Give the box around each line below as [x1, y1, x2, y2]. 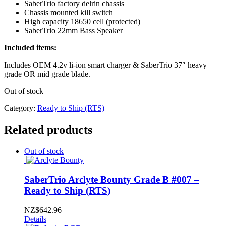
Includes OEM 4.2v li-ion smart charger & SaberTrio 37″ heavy [4, 60, 207, 69]
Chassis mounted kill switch [24, 8, 113, 17]
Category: [4, 103, 37, 112]
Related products [4, 123, 92, 136]
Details [24, 215, 46, 224]
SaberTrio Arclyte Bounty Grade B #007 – [24, 174, 199, 185]
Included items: [4, 43, 56, 52]
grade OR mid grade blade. [4, 69, 90, 78]
